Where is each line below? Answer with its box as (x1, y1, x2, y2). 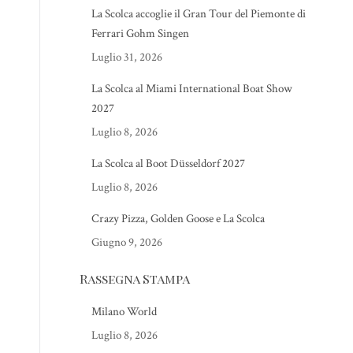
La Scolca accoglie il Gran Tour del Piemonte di (91, 6, 306, 21)
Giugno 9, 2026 (91, 235, 162, 250)
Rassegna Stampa (79, 270, 190, 287)
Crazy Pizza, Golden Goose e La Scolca (91, 211, 265, 226)
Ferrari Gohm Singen (91, 26, 189, 41)
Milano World (91, 304, 157, 319)
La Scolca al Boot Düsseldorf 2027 (91, 156, 245, 171)
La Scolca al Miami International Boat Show (91, 81, 292, 96)
